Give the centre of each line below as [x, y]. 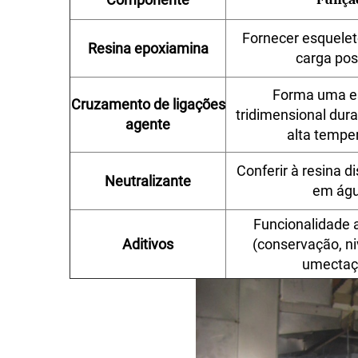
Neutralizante [148, 181]
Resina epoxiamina [148, 48]
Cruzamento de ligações [148, 104]
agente [148, 124]
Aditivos [148, 244]
